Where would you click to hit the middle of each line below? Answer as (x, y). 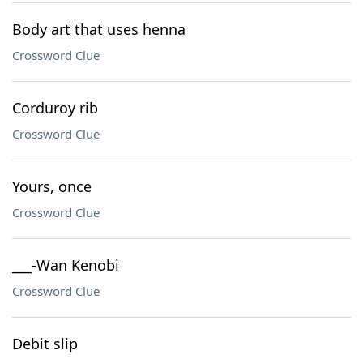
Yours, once (52, 186)
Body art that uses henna (99, 29)
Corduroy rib (55, 108)
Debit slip (45, 344)
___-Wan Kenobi (66, 265)
